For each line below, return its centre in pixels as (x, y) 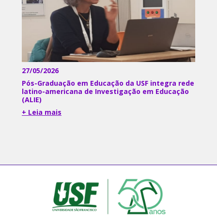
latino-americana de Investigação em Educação (105, 92)
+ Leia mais (42, 112)
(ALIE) (32, 100)
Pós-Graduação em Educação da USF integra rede (108, 83)
